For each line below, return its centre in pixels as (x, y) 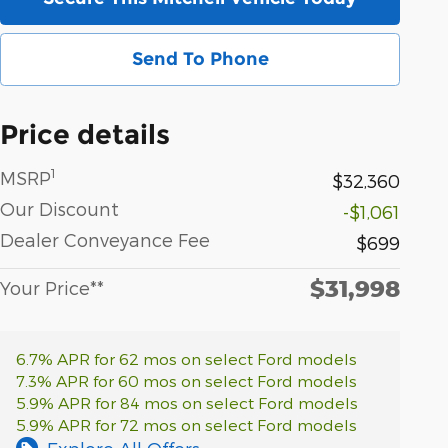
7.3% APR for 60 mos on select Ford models (186, 380)
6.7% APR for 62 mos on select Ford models (186, 358)
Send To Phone (200, 58)
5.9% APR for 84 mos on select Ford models (187, 402)
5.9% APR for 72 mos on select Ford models (186, 424)
